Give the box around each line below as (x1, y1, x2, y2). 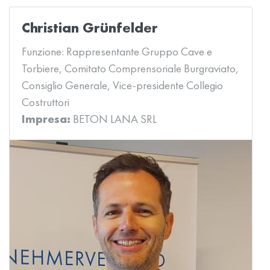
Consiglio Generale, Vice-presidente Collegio (22, 78, 223, 93)
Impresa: (22, 111, 73, 127)
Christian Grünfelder (22, 18, 158, 37)
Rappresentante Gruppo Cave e (66, 44, 212, 59)
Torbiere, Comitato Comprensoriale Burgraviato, (22, 61, 239, 76)
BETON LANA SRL (73, 111, 157, 127)
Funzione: (22, 44, 66, 59)
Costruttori (22, 95, 69, 110)
